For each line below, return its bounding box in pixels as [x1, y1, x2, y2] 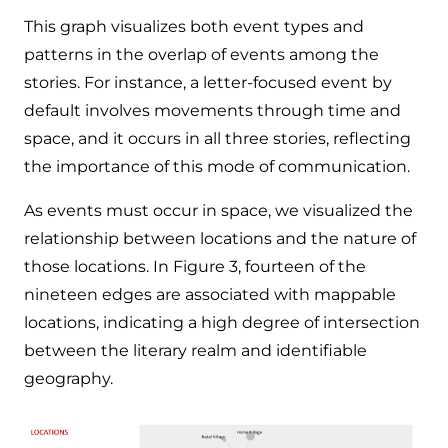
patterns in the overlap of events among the [24, 44, 379, 64]
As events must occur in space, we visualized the [24, 200, 413, 220]
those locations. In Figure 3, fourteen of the [24, 256, 366, 276]
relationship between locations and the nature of [24, 228, 416, 248]
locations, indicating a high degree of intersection [24, 312, 420, 332]
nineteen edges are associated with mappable [24, 284, 396, 304]
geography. [24, 368, 113, 388]
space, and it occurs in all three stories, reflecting [24, 128, 411, 148]
